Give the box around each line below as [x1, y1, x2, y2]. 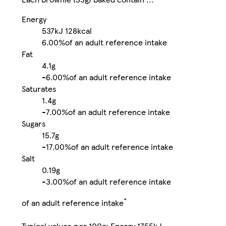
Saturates [22, 83, 56, 95]
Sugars [22, 118, 46, 130]
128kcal [65, 25, 92, 37]
